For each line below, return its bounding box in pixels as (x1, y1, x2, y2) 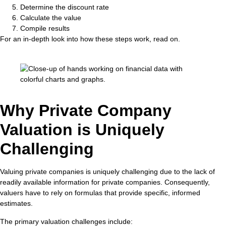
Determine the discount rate (20, 3, 109, 11)
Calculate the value (20, 13, 81, 22)
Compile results (20, 24, 70, 32)
